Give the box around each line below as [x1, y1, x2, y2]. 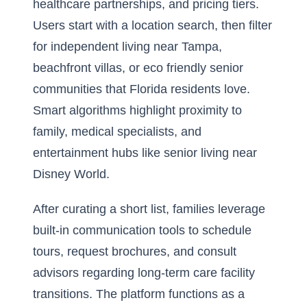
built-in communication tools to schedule [33, 223, 251, 237]
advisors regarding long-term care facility [33, 266, 255, 280]
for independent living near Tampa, [33, 40, 222, 53]
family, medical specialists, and [33, 125, 201, 138]
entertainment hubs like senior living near [33, 146, 257, 160]
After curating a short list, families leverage [33, 202, 265, 216]
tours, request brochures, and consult [33, 245, 236, 258]
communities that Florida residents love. [33, 82, 250, 96]
